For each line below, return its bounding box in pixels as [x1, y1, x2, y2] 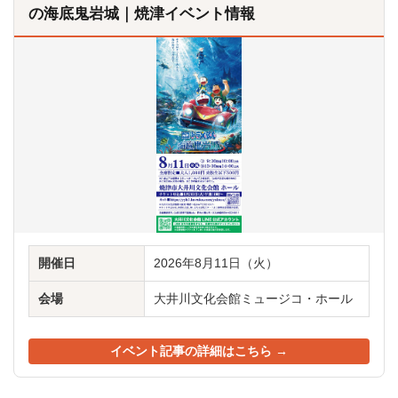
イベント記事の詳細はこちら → [110, 345, 288, 358]
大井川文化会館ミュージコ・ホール [154, 292, 353, 306]
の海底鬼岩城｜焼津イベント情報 [28, 5, 255, 22]
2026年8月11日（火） [154, 257, 278, 270]
